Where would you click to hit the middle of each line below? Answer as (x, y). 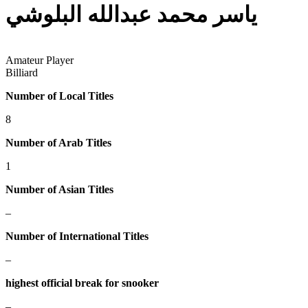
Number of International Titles (77, 236)
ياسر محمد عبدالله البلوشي (131, 14)
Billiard (22, 73)
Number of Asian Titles (59, 190)
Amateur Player (40, 60)
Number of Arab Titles (58, 143)
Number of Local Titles (59, 96)
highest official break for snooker (82, 283)
